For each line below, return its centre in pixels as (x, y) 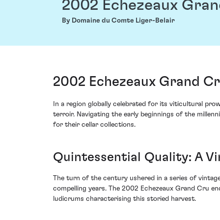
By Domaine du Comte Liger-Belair (118, 21)
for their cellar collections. (94, 125)
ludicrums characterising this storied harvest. (124, 199)
